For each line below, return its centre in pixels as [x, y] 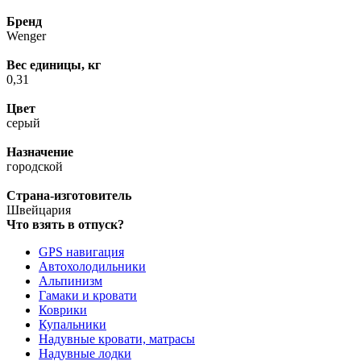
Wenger [26, 36]
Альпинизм [71, 281]
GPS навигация [81, 252]
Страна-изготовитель [69, 196]
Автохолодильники [92, 267]
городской [35, 167]
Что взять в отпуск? [65, 225]
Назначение [40, 152]
